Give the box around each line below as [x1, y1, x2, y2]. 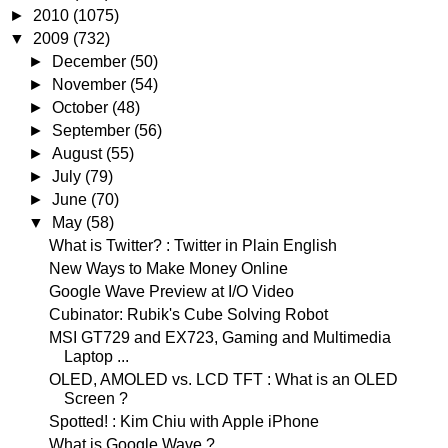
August [52, 145, 107, 162]
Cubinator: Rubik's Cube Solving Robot [48, 306, 328, 323]
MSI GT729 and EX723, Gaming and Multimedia [48, 329, 391, 346]
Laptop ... [63, 348, 129, 365]
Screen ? [63, 390, 128, 407]
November [52, 76, 131, 93]
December [52, 53, 131, 70]
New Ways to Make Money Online [48, 260, 288, 277]
